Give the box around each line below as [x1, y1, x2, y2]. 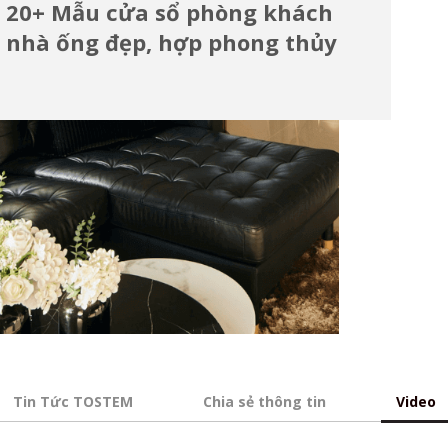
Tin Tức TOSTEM [12, 391, 133, 411]
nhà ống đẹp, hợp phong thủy [6, 27, 338, 58]
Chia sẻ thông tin [202, 391, 326, 411]
